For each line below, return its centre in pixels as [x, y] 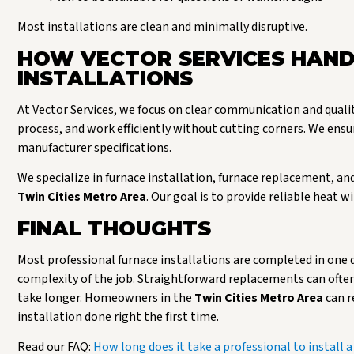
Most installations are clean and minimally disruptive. [162, 27]
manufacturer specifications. [94, 147]
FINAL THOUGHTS [114, 228]
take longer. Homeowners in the [106, 298]
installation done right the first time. [118, 316]
